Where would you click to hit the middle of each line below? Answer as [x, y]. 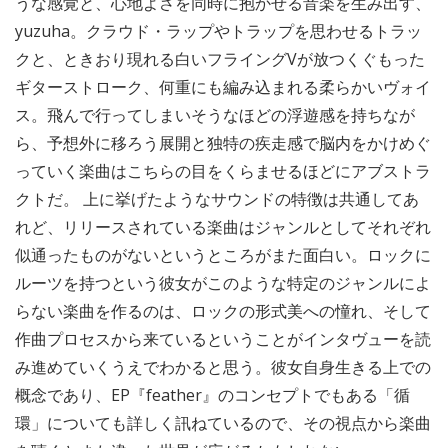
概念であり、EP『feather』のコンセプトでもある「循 [212, 394]
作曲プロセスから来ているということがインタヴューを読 [223, 338]
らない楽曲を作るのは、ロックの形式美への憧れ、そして [223, 310]
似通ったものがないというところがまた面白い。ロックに [223, 254]
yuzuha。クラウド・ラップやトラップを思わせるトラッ [218, 30]
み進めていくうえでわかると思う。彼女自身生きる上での [223, 366]
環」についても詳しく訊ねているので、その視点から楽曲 [223, 422]
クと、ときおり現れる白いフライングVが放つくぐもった [220, 58]
